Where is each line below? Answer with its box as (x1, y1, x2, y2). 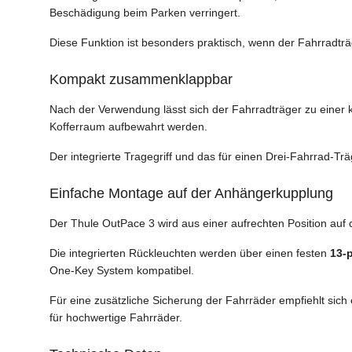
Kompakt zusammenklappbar (49, 71, 233, 88)
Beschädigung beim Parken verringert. (49, 6, 240, 20)
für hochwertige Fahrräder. (49, 311, 182, 324)
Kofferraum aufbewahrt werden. (49, 120, 207, 134)
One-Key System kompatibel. (49, 264, 194, 277)
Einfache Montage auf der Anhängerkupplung (49, 185, 333, 202)
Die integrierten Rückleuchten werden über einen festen (49, 247, 330, 260)
